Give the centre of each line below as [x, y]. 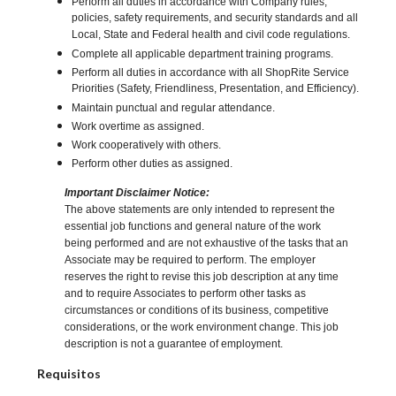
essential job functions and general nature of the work [193, 227]
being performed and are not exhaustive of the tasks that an [207, 244]
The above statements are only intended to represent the [200, 210]
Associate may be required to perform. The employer [190, 260]
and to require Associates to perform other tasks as [186, 294]
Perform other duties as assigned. [152, 164]
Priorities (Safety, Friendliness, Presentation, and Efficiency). [216, 90]
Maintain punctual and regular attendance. [174, 108]
